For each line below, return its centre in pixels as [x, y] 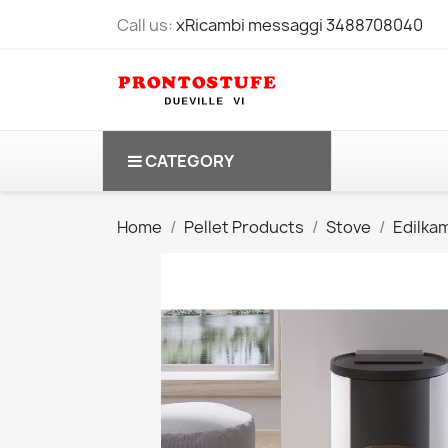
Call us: [146, 25]
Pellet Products [244, 227]
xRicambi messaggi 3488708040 [299, 25]
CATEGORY [189, 161]
